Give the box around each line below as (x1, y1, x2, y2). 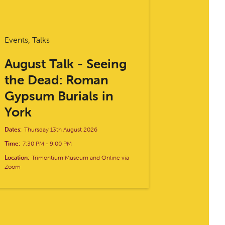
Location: (5, 153, 30, 161)
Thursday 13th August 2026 (24, 125, 98, 133)
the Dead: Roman (5, 71, 109, 88)
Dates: (5, 125, 22, 133)
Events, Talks (5, 34, 50, 45)
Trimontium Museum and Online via (32, 153, 130, 161)
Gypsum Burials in (5, 87, 114, 104)
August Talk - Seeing (5, 55, 127, 72)
